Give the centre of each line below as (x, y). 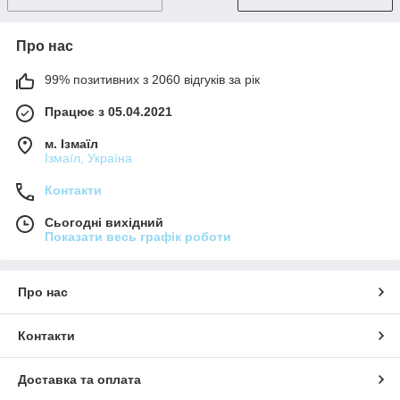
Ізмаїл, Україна (88, 158)
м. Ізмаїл (71, 143)
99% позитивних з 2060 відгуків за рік (152, 79)
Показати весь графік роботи (138, 236)
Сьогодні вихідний (104, 222)
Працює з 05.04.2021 (108, 111)
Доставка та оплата (79, 379)
